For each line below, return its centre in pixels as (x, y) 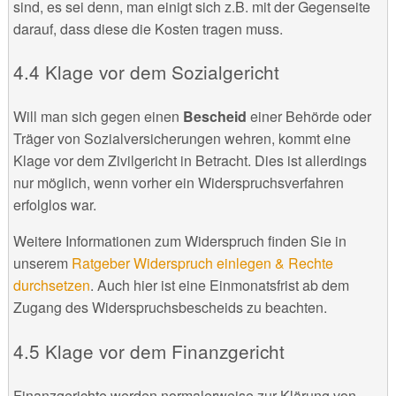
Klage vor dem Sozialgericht (162, 72)
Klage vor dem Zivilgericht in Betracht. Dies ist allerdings (190, 161)
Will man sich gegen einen (98, 117)
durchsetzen (51, 286)
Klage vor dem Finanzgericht (164, 350)
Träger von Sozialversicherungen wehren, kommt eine (182, 139)
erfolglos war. (54, 205)
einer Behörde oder (310, 117)
